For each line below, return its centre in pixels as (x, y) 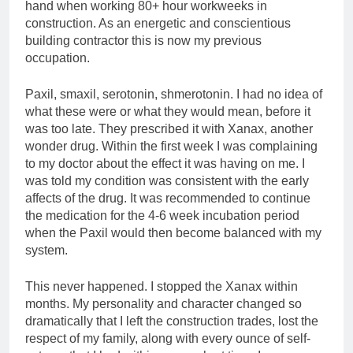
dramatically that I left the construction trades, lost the (172, 321)
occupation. (58, 58)
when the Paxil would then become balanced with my (173, 232)
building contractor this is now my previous (143, 40)
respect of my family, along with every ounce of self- (168, 338)
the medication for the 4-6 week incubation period (162, 215)
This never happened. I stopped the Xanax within (162, 286)
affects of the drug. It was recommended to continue (168, 198)
